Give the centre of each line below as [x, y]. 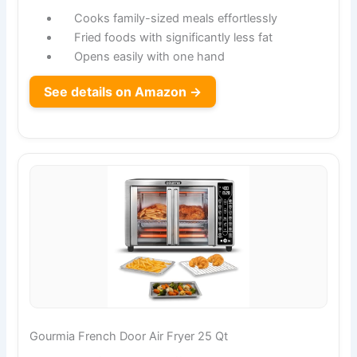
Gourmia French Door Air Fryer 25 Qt [129, 336]
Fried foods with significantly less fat [173, 38]
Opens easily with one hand [149, 57]
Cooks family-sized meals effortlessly [175, 19]
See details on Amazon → [123, 92]
